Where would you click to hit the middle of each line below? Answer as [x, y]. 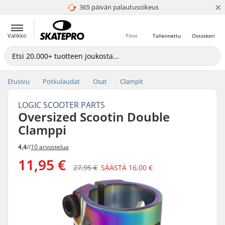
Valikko [17, 35]
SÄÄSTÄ [115, 167]
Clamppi [42, 130]
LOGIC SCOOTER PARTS [62, 105]
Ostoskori [203, 36]
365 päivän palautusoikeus [119, 7]
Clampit [132, 81]
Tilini [132, 36]
